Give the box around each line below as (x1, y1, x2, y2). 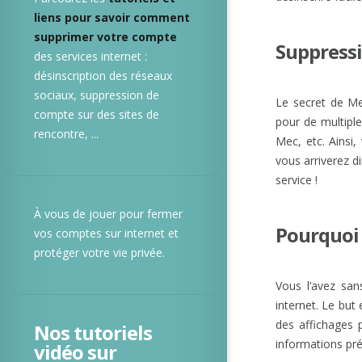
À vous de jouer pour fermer (34, 206, 183, 221)
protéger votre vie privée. (34, 245, 165, 260)
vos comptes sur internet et (34, 225, 179, 241)
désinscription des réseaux (34, 68, 172, 83)
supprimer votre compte (34, 29, 177, 44)
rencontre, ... (34, 126, 99, 141)
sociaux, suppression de (34, 87, 159, 103)
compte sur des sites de (34, 107, 159, 122)
